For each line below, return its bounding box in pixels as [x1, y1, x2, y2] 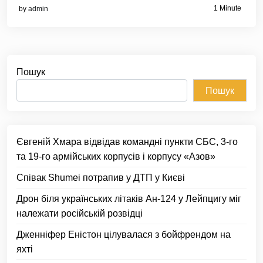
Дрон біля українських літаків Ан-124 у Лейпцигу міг [16, 194, 241, 204]
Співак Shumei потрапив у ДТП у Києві [16, 173, 185, 183]
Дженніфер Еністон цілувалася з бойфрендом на [16, 230, 231, 240]
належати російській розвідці [16, 208, 143, 219]
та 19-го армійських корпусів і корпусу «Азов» [16, 151, 215, 162]
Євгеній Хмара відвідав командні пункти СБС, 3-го [16, 137, 238, 147]
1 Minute [214, 4, 241, 12]
